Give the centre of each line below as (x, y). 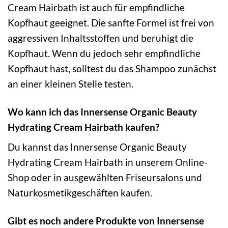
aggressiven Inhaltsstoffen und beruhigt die (101, 38)
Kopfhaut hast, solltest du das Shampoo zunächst (112, 68)
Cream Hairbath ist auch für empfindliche (96, 7)
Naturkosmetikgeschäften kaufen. (80, 193)
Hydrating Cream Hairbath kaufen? (83, 127)
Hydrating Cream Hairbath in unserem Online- (108, 162)
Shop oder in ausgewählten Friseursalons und (105, 178)
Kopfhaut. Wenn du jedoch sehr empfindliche (104, 53)
